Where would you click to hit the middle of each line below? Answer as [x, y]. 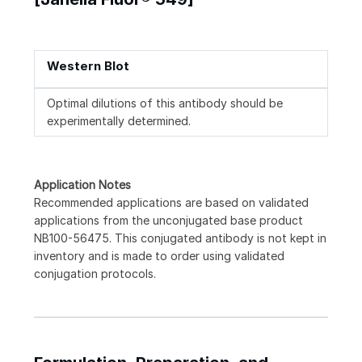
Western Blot [88, 66]
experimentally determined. [119, 121]
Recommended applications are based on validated [171, 203]
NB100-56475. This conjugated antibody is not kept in [180, 238]
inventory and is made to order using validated [159, 256]
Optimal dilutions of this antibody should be [165, 103]
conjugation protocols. [95, 274]
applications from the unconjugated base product [168, 221]
